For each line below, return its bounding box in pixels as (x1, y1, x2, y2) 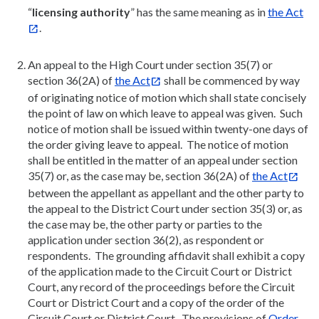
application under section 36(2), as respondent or (28, 232, 264, 246)
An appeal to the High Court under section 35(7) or (28, 57, 273, 71)
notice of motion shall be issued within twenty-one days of (28, 121, 308, 135)
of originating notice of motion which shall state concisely (28, 90, 306, 104)
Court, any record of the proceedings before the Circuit (28, 279, 295, 293)
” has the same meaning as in (130, 4, 268, 19)
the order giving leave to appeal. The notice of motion (28, 137, 288, 151)
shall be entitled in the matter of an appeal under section (28, 152, 298, 167)
